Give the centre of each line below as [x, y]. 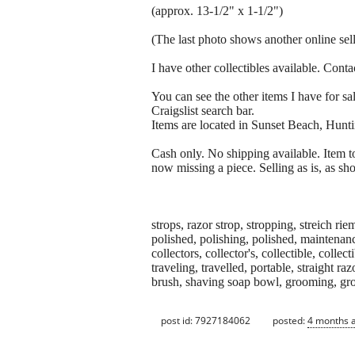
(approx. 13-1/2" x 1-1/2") [217, 11]
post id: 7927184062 [206, 320]
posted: [290, 320]
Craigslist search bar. [203, 111]
